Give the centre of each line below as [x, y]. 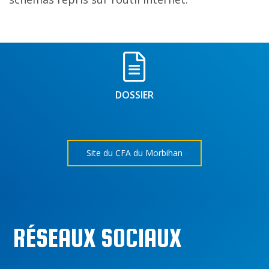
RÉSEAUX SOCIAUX [98, 238]
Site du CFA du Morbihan [134, 153]
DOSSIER [134, 95]
